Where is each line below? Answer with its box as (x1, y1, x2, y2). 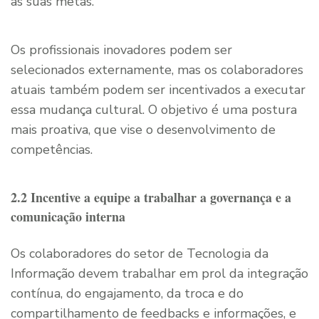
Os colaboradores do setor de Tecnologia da (11, 244, 268, 262)
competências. (11, 140, 93, 158)
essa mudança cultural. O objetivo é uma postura (11, 100, 297, 118)
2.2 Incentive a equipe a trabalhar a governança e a (11, 187, 291, 206)
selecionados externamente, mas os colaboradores (11, 61, 303, 78)
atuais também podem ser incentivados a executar (11, 80, 305, 98)
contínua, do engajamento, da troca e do (11, 284, 244, 302)
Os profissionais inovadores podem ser (11, 41, 232, 58)
